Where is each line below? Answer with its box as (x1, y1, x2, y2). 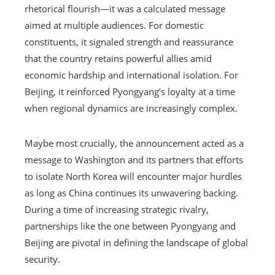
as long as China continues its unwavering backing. (25, 186, 238, 199)
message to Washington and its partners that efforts (25, 153, 243, 166)
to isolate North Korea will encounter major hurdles (25, 169, 242, 182)
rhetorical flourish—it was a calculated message (25, 2, 225, 15)
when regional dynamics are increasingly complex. (25, 101, 238, 114)
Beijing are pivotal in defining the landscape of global (25, 236, 248, 249)
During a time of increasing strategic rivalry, (25, 203, 209, 215)
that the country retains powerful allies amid (25, 52, 212, 64)
